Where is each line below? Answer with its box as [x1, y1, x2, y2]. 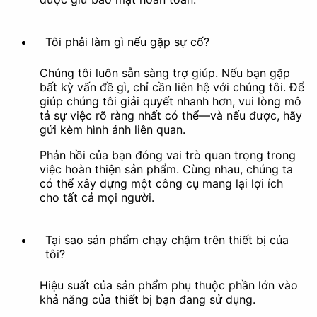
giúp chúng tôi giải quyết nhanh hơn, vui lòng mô [40, 94, 301, 109]
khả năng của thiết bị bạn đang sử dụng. [40, 292, 255, 307]
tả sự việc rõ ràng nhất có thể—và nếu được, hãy [40, 108, 302, 123]
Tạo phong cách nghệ [181, 221, 297, 236]
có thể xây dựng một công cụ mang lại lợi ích [40, 176, 283, 191]
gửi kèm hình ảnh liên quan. [40, 122, 185, 137]
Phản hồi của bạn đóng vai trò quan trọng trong [40, 148, 296, 163]
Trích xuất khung [221, 81, 310, 96]
